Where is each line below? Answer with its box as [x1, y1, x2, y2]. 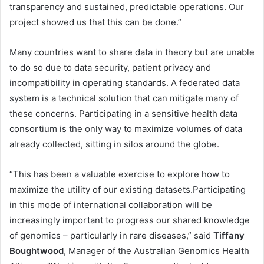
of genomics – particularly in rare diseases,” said [9, 230, 213, 242]
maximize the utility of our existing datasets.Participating [9, 184, 246, 196]
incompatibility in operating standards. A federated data [9, 77, 240, 89]
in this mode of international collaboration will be [9, 199, 212, 211]
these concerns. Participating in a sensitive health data [9, 108, 237, 120]
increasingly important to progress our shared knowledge [9, 214, 250, 226]
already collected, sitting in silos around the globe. [9, 138, 219, 150]
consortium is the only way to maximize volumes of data [9, 123, 242, 135]
